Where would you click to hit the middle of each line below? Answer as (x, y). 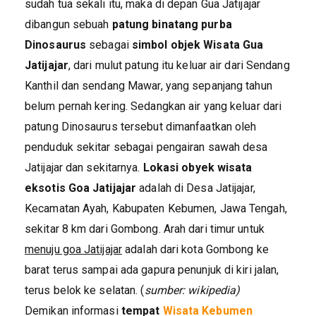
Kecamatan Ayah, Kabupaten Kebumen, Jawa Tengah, (156, 208)
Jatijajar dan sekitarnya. (84, 168)
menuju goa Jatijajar (73, 249)
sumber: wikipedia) (192, 290)
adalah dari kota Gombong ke (195, 249)
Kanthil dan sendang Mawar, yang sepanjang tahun (148, 86)
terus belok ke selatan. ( (85, 290)
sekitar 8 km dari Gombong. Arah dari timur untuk (145, 229)
